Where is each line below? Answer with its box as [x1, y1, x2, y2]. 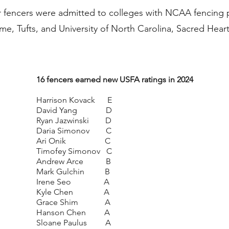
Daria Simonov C [36, 126, 111, 135]
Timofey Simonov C [36, 146, 112, 156]
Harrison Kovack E [36, 95, 112, 105]
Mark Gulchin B [36, 167, 110, 176]
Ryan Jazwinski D [36, 116, 111, 125]
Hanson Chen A [36, 208, 110, 217]
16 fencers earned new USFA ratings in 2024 [36, 75, 193, 84]
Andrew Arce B [36, 156, 111, 166]
